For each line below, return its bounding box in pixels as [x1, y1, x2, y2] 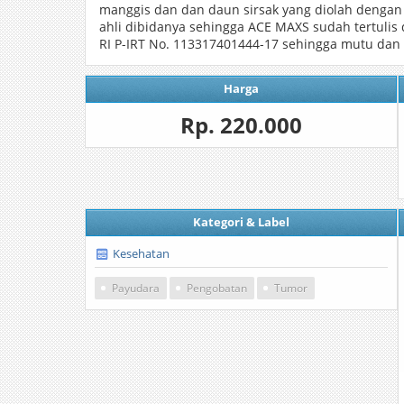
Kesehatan [113, 245, 170, 262]
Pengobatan [187, 280, 247, 296]
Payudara [112, 280, 160, 296]
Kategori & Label [192, 214, 289, 230]
